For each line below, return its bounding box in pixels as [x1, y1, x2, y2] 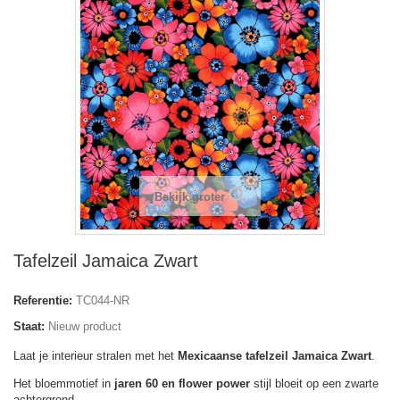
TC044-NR [76, 293, 129, 307]
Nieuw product [48, 319, 121, 333]
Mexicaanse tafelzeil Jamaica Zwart [178, 348, 371, 362]
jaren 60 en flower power [114, 376, 250, 390]
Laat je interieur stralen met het [13, 348, 178, 362]
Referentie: [13, 293, 72, 307]
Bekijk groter [154, 189, 225, 204]
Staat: [13, 319, 45, 333]
